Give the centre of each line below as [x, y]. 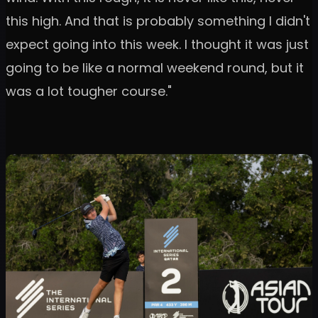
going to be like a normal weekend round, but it [155, 68]
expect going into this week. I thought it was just [157, 45]
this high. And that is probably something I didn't [158, 21]
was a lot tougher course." [89, 92]
